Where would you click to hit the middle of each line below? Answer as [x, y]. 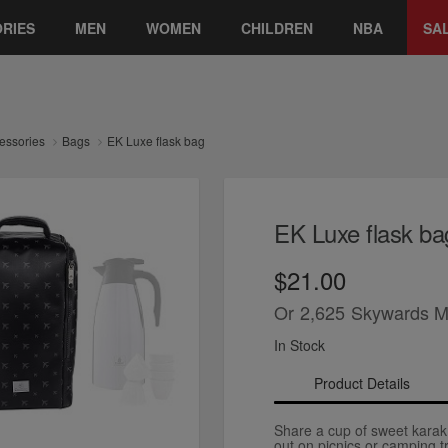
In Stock [299, 344]
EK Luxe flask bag [156, 140]
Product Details [361, 382]
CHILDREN [277, 27]
